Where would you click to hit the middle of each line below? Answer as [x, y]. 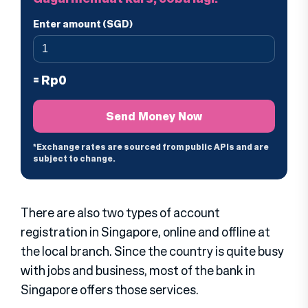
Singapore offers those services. [110, 290]
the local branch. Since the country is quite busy [152, 251]
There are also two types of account [120, 213]
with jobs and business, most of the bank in [138, 271]
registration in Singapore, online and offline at [145, 232]
